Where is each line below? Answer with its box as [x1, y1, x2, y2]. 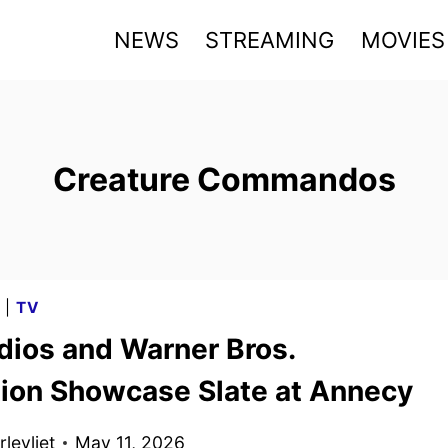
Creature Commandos [52, 160, 396, 199]
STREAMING [205, 26, 335, 53]
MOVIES [360, 26, 445, 53]
